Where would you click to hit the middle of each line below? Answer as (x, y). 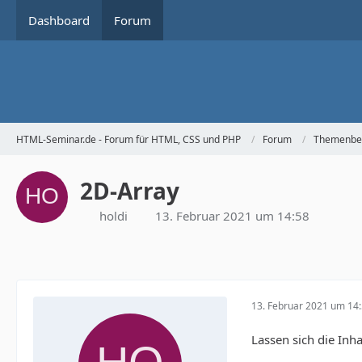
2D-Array (130, 191)
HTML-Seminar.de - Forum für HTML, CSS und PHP (128, 139)
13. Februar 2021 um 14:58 (232, 216)
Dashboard (59, 20)
